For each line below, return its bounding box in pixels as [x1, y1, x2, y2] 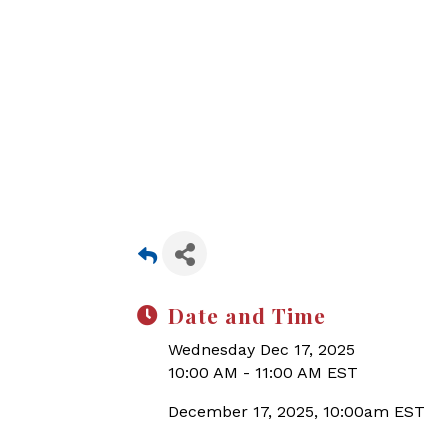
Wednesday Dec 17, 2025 [168, 340, 355, 359]
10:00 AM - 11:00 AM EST [168, 363, 358, 382]
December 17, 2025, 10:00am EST [168, 402, 425, 421]
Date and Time [168, 301, 326, 329]
